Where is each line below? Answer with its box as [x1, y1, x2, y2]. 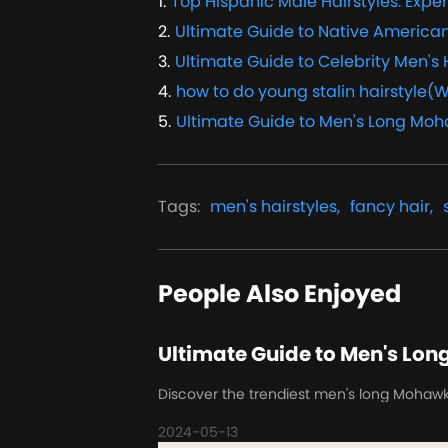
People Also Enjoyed [158, 276, 401, 310]
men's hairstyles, [210, 194, 340, 218]
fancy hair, [350, 194, 433, 218]
